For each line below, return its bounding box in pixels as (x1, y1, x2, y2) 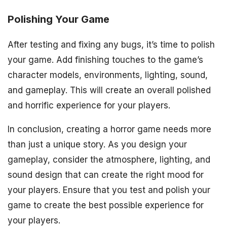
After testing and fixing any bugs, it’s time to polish (8, 39, 215, 50)
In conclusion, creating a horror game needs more (8, 124, 211, 134)
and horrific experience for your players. (8, 100, 170, 110)
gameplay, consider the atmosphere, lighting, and (8, 154, 210, 165)
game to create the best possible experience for (8, 200, 204, 210)
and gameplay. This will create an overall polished (8, 85, 211, 95)
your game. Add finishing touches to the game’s (8, 54, 203, 65)
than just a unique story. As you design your (8, 139, 187, 149)
